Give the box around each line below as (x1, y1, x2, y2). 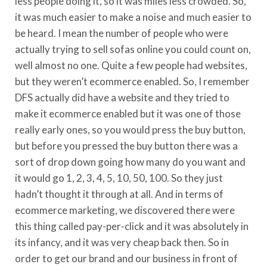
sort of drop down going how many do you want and (15, 155, 246, 168)
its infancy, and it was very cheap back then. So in (15, 235, 229, 249)
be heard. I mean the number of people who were (15, 26, 228, 39)
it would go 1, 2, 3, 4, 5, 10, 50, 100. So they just (15, 171, 223, 184)
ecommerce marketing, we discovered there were (15, 203, 235, 216)
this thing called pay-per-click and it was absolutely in (15, 219, 249, 232)
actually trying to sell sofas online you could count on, (15, 42, 251, 55)
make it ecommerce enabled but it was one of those (15, 107, 241, 120)
